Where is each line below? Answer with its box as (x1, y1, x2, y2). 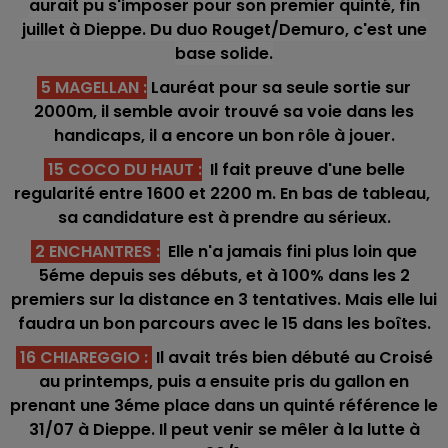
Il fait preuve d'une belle (201, 158, 405, 181)
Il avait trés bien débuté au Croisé (151, 346, 433, 369)
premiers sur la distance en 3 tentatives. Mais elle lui (11, 288, 437, 311)
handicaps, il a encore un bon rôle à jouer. (53, 124, 395, 147)
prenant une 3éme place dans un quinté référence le (10, 394, 438, 417)
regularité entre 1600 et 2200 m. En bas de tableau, (14, 182, 434, 205)
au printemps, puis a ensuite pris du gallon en (39, 370, 409, 393)
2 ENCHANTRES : (31, 240, 160, 263)
